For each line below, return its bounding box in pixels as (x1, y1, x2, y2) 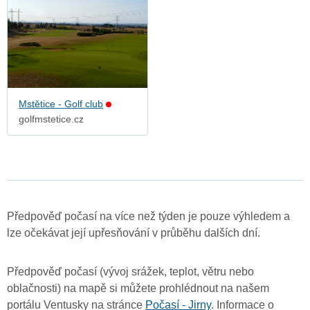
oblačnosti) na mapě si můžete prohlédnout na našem (7, 282, 269, 295)
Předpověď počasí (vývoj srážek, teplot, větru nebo (7, 266, 254, 278)
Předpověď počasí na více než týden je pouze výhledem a (7, 210, 290, 223)
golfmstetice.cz (19, 113, 84, 125)
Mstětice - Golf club (19, 98, 103, 110)
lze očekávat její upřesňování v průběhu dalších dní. (7, 227, 260, 239)
